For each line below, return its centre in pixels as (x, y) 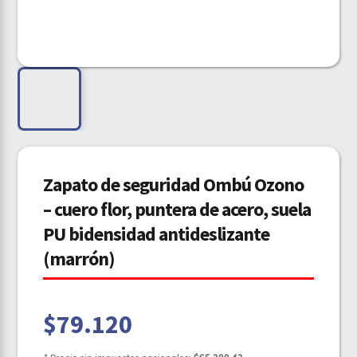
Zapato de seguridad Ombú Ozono (174, 184)
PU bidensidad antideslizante (157, 234)
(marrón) (79, 259)
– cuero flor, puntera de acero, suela (177, 209)
